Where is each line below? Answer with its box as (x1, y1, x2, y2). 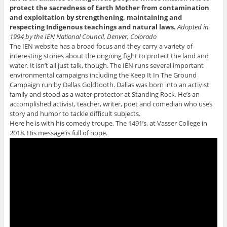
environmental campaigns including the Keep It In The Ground (9, 70, 197, 80)
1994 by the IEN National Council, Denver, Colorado (9, 32, 157, 42)
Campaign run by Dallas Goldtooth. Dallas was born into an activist (9, 80, 209, 90)
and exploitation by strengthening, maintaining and (9, 13, 182, 22)
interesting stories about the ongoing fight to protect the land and (9, 51, 209, 61)
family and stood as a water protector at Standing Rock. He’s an (9, 90, 200, 99)
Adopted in (177, 22, 209, 32)
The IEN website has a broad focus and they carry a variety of (9, 42, 193, 51)
